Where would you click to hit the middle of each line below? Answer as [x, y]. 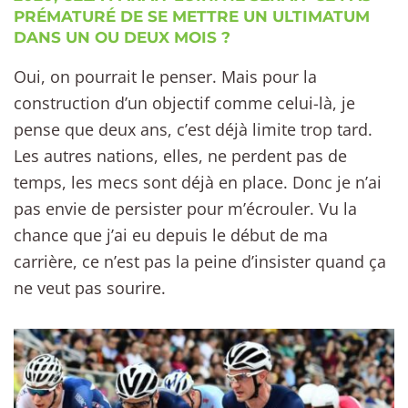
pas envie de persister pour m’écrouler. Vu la [185, 208]
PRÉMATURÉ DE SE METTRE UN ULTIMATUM [192, 16]
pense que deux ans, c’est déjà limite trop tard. [193, 129]
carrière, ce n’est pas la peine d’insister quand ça [200, 261]
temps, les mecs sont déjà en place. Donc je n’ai [198, 182]
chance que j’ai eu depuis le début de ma [171, 235]
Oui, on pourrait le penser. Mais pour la [165, 76]
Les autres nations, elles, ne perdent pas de [180, 155]
